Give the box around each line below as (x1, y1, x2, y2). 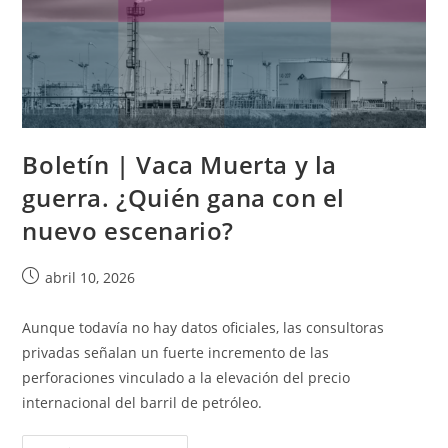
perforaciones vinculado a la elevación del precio (22, 367, 351, 387)
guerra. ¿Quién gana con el (22, 180, 346, 214)
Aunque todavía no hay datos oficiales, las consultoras (22, 317, 385, 337)
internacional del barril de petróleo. (22, 392, 263, 412)
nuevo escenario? (22, 213, 235, 247)
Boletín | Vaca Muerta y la (22, 147, 338, 181)
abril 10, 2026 (45, 267, 136, 287)
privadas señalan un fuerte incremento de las (22, 342, 330, 362)
